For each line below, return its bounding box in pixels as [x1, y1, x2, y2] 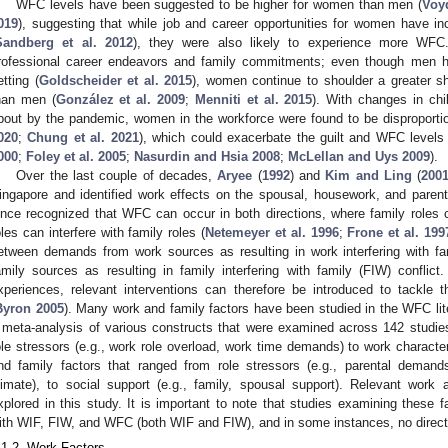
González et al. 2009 [55, 92, 186, 108]
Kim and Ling [325, 168, 412, 184]
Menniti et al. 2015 [194, 92, 313, 108]
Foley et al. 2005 [26, 149, 126, 165]
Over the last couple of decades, [16, 168, 218, 184]
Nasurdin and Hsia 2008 [134, 149, 280, 165]
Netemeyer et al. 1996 [205, 225, 339, 241]
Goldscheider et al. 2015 [38, 73, 193, 89]
